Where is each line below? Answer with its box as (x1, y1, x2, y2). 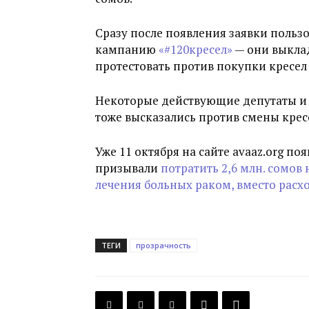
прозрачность (136, 240, 191, 250)
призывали (95, 160, 161, 176)
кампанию (95, 41, 159, 57)
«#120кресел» (159, 41, 232, 57)
